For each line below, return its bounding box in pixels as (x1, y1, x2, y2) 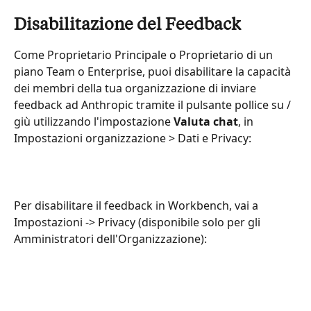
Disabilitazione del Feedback (14, 17, 241, 34)
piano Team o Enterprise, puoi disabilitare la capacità (14, 63, 294, 79)
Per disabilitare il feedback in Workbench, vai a (14, 197, 261, 213)
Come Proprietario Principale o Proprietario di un (14, 47, 276, 62)
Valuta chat (174, 113, 238, 129)
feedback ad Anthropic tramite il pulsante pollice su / (14, 96, 294, 112)
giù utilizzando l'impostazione (14, 113, 174, 129)
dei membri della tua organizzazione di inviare (14, 80, 259, 96)
